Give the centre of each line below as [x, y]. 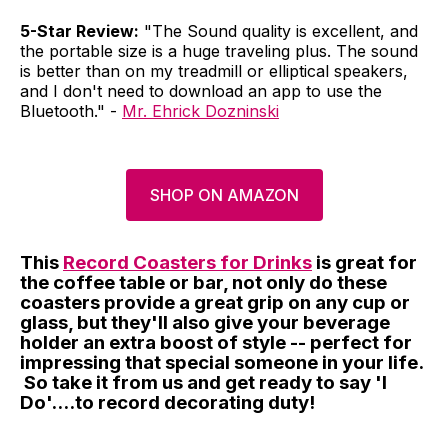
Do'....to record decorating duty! [167, 403]
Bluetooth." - [71, 111]
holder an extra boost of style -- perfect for [216, 343]
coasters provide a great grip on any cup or [215, 303]
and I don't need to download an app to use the [201, 91]
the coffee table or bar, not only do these [203, 283]
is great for [364, 263]
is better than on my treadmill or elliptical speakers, [214, 71]
